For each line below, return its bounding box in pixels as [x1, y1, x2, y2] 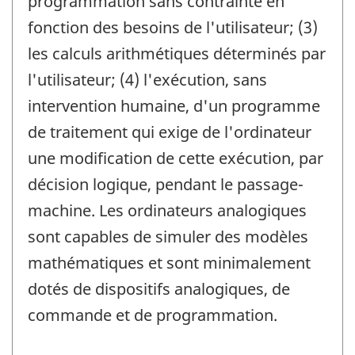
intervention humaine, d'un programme [28, 94, 320, 116]
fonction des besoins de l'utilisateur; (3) [28, 16, 318, 38]
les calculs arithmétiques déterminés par [28, 42, 326, 64]
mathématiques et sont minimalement [28, 251, 311, 273]
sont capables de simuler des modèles [28, 225, 308, 247]
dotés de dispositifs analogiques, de [28, 277, 290, 300]
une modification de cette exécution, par [28, 147, 323, 169]
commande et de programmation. [28, 303, 277, 326]
